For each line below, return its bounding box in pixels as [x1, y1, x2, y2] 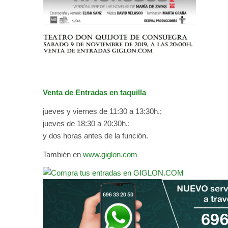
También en [42, 150, 83, 159]
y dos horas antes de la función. [42, 131, 148, 140]
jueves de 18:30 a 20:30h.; [42, 119, 130, 128]
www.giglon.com [82, 150, 137, 159]
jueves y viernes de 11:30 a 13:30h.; [42, 106, 162, 116]
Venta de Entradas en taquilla [42, 88, 146, 97]
